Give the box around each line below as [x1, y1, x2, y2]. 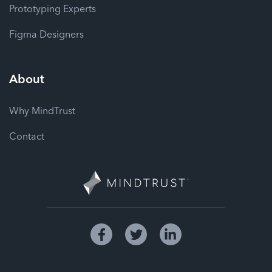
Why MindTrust [9, 103, 75, 117]
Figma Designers [9, 27, 84, 41]
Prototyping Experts [9, 1, 96, 15]
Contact [9, 129, 44, 143]
